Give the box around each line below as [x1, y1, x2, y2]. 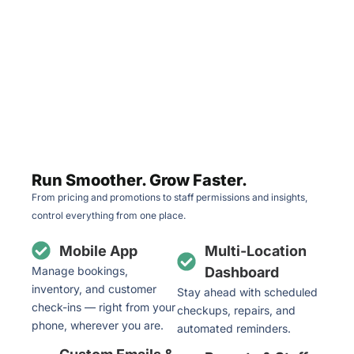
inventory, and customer [32, 281, 156, 296]
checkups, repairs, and [177, 303, 296, 317]
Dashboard [205, 263, 279, 281]
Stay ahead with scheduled [177, 284, 318, 299]
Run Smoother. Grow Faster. [32, 170, 247, 190]
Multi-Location [205, 242, 307, 259]
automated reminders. [177, 321, 291, 335]
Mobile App [59, 242, 137, 259]
